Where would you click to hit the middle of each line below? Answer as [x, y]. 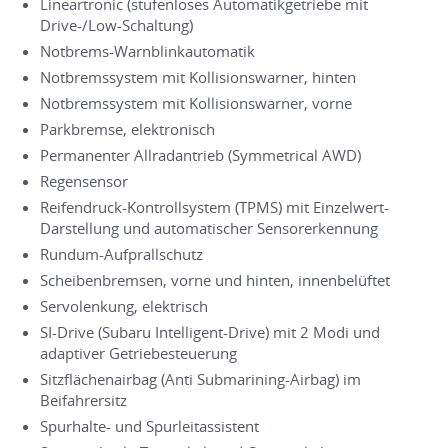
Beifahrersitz [83, 399]
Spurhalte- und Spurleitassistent [149, 425]
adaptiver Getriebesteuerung [138, 352]
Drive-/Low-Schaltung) [116, 24]
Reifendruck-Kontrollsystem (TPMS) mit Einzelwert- [214, 206]
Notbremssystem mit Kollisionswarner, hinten [198, 76]
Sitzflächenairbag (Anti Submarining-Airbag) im [200, 378]
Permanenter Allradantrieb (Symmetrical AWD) [200, 154]
